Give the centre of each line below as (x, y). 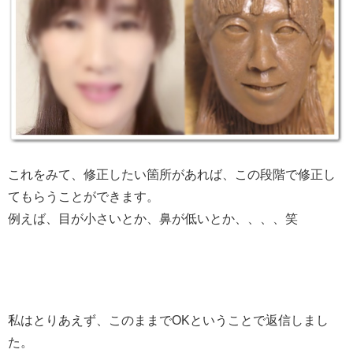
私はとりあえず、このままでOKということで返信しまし (168, 320)
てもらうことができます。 (84, 196)
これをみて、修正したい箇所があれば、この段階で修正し (172, 174)
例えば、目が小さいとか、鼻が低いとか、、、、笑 (153, 218)
